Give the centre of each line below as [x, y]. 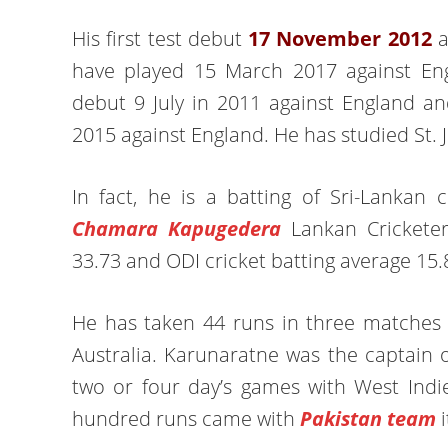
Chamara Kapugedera [176, 228]
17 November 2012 [340, 38]
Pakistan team [368, 418]
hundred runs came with [186, 418]
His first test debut [160, 38]
